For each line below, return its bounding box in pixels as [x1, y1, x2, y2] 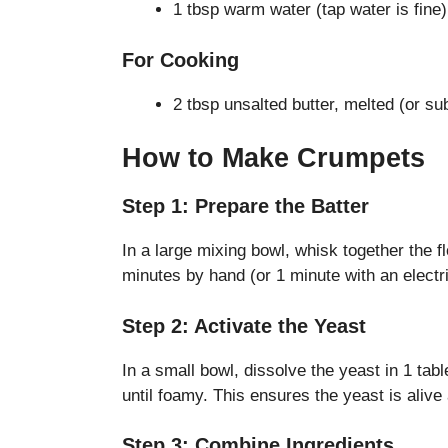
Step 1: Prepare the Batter [122, 195, 369, 218]
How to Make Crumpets [122, 143, 425, 174]
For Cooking [122, 48, 239, 71]
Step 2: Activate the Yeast [122, 314, 366, 337]
